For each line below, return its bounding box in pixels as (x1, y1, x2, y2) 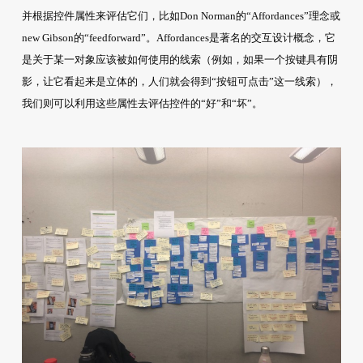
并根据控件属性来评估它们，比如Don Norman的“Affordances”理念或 (21, 9, 340, 22)
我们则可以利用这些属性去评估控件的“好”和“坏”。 (21, 96, 263, 109)
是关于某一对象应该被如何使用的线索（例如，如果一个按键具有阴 (21, 53, 338, 66)
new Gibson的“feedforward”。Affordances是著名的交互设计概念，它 (21, 31, 335, 44)
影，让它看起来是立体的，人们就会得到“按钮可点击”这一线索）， (21, 75, 337, 88)
